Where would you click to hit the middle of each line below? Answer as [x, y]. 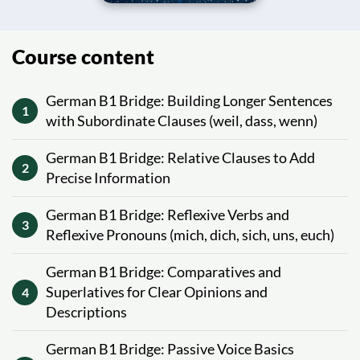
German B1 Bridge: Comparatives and [164, 272]
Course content [83, 56]
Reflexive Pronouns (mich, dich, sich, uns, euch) [190, 235]
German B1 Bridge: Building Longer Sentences [189, 100]
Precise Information [108, 178]
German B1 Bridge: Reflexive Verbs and [168, 215]
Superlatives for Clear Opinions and [157, 292]
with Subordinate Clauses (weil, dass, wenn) [182, 121]
